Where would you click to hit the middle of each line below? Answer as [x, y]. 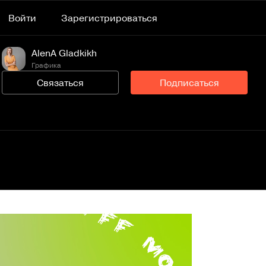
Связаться [60, 83]
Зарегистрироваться [110, 18]
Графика [46, 65]
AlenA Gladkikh [64, 53]
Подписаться [189, 83]
